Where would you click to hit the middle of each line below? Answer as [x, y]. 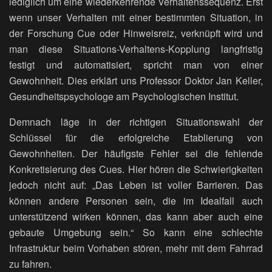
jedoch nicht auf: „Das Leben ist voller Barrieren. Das [136, 185]
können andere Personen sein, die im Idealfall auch [136, 201]
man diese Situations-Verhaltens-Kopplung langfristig [136, 49]
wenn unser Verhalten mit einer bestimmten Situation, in [136, 18]
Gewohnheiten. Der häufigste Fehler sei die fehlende [136, 154]
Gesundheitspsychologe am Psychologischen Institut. [124, 97]
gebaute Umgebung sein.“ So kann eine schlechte [136, 233]
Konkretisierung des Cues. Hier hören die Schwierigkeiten [136, 169]
